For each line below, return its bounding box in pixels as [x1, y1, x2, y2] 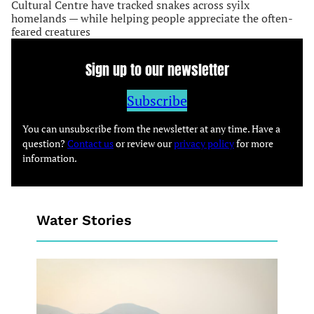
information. [22, 151, 77, 165]
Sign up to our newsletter [85, 58, 229, 81]
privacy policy [174, 137, 234, 151]
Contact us [67, 137, 114, 151]
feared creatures [11, 24, 90, 40]
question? [22, 137, 67, 151]
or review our [114, 137, 174, 151]
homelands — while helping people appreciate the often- [11, 11, 293, 27]
